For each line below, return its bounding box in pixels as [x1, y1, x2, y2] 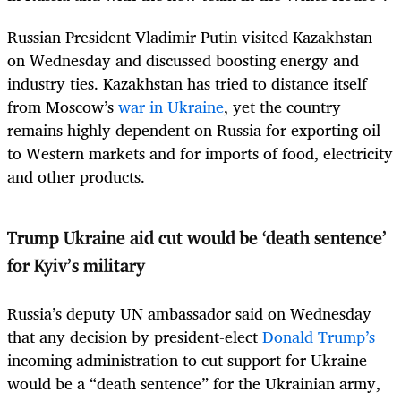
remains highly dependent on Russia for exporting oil [7, 115, 380, 143]
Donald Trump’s [262, 323, 375, 351]
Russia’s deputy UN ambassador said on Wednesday [7, 300, 371, 328]
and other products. [7, 162, 145, 190]
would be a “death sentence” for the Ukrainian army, [7, 370, 380, 397]
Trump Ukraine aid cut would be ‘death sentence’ [7, 229, 387, 248]
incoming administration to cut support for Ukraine [7, 346, 367, 374]
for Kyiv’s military [7, 257, 145, 276]
